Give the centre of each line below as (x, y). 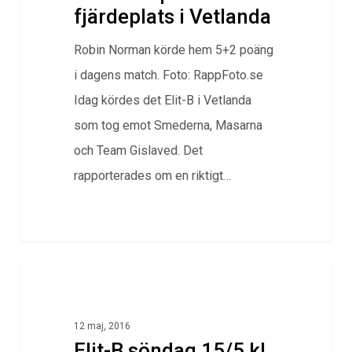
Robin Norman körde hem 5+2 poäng (173, 50)
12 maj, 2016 (102, 326)
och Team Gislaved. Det (138, 151)
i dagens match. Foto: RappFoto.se (168, 75)
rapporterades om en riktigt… (152, 176)
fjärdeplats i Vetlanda (172, 17)
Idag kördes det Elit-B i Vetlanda (162, 101)
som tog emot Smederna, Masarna (168, 126)
